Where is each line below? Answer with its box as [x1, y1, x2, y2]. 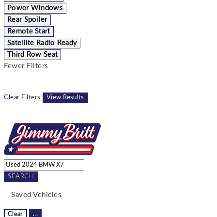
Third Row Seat [7, 50, 58, 58]
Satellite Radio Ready [7, 39, 77, 46]
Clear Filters [4, 94, 41, 101]
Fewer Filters [4, 62, 48, 70]
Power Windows [7, 4, 63, 12]
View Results [46, 94, 84, 101]
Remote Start [7, 27, 50, 35]
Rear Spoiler [7, 15, 47, 23]
